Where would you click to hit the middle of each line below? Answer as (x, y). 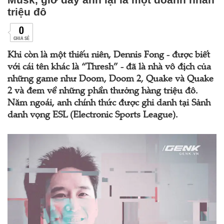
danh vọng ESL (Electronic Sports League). (93, 115)
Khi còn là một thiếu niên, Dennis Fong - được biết (109, 55)
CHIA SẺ (21, 38)
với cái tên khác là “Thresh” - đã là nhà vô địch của (109, 67)
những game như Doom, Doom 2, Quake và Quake (110, 79)
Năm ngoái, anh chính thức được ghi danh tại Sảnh (109, 103)
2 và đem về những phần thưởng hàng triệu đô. (103, 91)
